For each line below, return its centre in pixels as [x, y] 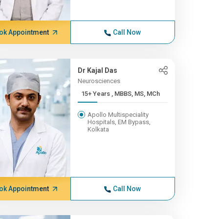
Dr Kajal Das [97, 70]
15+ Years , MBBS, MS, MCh [135, 94]
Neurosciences [99, 81]
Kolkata [98, 129]
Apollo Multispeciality [118, 115]
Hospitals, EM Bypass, [119, 122]
